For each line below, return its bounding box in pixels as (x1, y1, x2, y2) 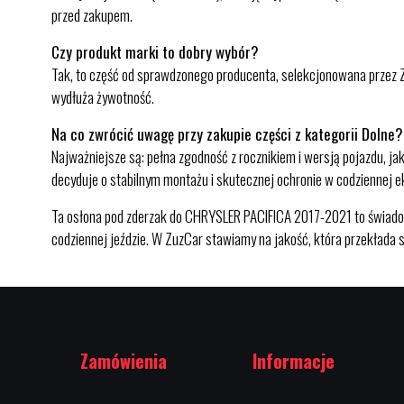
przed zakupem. (51, 4, 133, 26)
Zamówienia (79, 347, 167, 374)
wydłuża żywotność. (51, 86, 154, 108)
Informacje (252, 347, 335, 374)
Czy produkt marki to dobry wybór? (51, 41, 259, 63)
